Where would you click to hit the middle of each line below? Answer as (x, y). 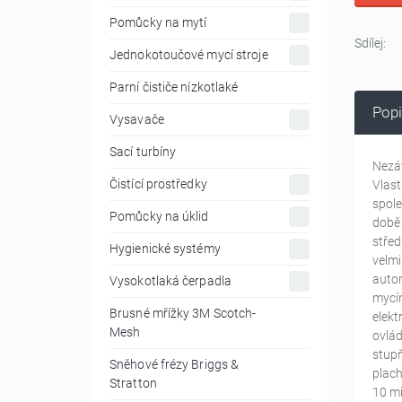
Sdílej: (370, 44)
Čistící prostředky (158, 184)
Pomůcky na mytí (158, 23)
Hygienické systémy (165, 249)
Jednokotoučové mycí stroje (189, 55)
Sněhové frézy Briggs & (175, 365)
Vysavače (137, 120)
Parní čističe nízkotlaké (174, 87)
